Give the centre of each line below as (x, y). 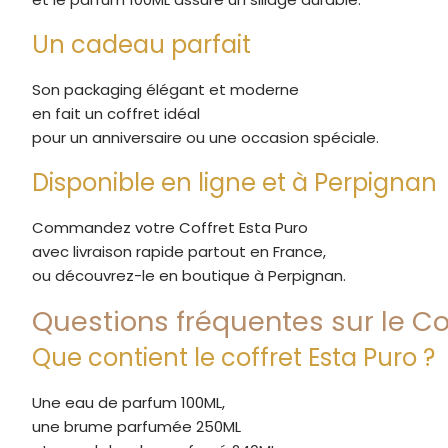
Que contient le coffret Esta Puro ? (233, 357)
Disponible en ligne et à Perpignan (234, 182)
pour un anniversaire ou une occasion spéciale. (205, 137)
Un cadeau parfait (141, 44)
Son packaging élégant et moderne (165, 89)
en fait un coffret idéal (116, 113)
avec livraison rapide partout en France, (179, 251)
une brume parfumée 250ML (136, 426)
